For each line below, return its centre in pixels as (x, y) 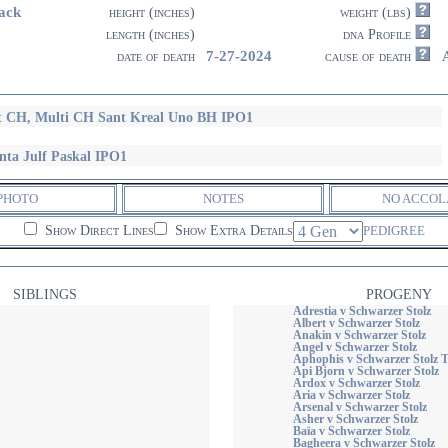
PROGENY (399, 294)
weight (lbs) (377, 12)
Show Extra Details (231, 230)
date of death (156, 56)
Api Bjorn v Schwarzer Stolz (365, 371)
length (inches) (150, 34)
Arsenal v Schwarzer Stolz (359, 407)
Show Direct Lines (97, 230)
